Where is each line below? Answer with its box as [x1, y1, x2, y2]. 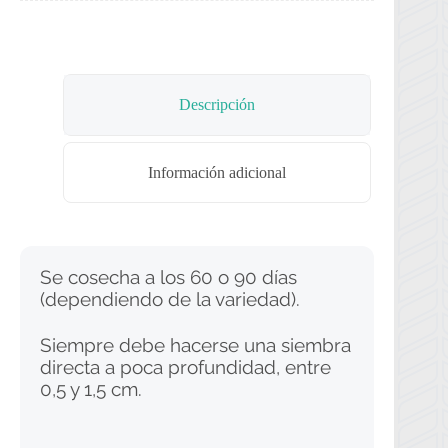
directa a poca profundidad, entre [40, 356, 331, 379]
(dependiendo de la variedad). [40, 288, 300, 311]
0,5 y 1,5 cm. [40, 378, 142, 401]
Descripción [179, 96, 256, 114]
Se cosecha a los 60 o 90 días [40, 266, 297, 289]
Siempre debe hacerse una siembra [40, 334, 351, 357]
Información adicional [148, 163, 287, 181]
